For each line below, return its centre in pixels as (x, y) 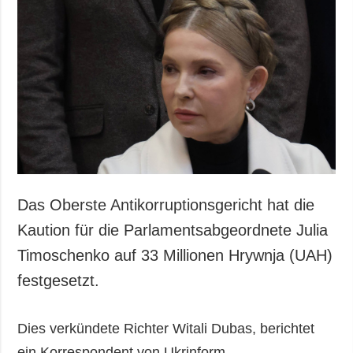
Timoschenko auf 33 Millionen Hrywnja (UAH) (175, 256)
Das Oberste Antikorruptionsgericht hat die (166, 205)
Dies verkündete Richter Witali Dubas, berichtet (166, 329)
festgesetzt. (59, 281)
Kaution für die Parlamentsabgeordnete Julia (173, 230)
